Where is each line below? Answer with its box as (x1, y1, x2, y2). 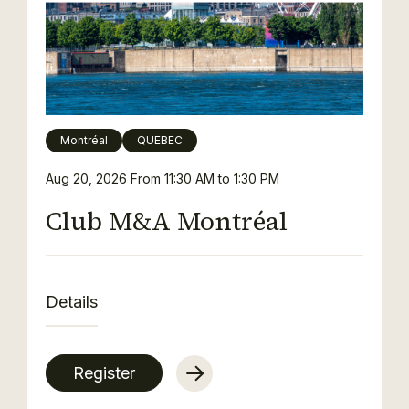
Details (46, 292, 98, 311)
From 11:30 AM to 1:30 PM (131, 171, 279, 186)
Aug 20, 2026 (46, 171, 131, 186)
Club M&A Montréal (46, 204, 288, 238)
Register (73, 363, 135, 383)
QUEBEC (137, 133, 183, 147)
